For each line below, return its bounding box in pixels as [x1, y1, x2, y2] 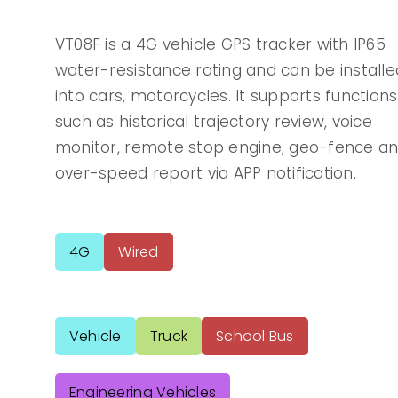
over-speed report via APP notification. [54, 163, 356, 185]
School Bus [216, 326, 294, 347]
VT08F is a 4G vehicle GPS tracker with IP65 [54, 34, 386, 56]
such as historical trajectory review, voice [54, 111, 372, 133]
